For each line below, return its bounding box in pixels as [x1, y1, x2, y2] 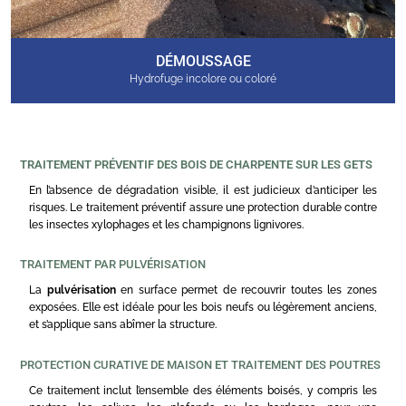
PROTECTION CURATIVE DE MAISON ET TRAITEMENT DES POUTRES [20, 357, 381, 372]
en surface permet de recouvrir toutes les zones [115, 284, 378, 297]
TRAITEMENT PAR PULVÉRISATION [20, 257, 206, 272]
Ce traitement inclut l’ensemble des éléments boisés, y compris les [29, 383, 377, 397]
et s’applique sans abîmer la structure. [29, 318, 217, 332]
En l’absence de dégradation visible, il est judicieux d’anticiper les [29, 183, 377, 197]
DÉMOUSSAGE [155, 52, 251, 70]
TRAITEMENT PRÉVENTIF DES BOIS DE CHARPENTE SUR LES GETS [20, 157, 372, 171]
